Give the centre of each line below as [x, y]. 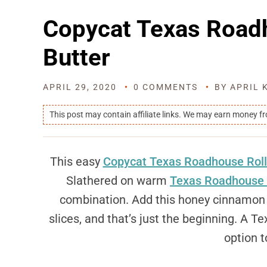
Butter [77, 58]
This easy [76, 162]
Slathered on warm [118, 181]
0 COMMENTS [166, 87]
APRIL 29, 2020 [80, 87]
